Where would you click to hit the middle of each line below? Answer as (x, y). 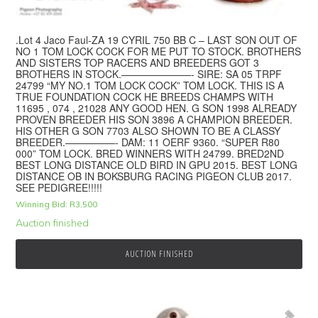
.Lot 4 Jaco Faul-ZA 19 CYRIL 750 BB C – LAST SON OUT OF (157, 40)
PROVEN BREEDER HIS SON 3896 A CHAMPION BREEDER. (154, 120)
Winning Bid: (42, 204)
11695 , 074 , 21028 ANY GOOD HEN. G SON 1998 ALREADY (157, 108)
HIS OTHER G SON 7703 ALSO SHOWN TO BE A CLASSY (148, 131)
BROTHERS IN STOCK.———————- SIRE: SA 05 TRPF (149, 74)
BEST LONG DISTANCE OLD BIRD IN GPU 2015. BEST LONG (157, 165)
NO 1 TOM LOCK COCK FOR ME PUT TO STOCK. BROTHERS (159, 51)
